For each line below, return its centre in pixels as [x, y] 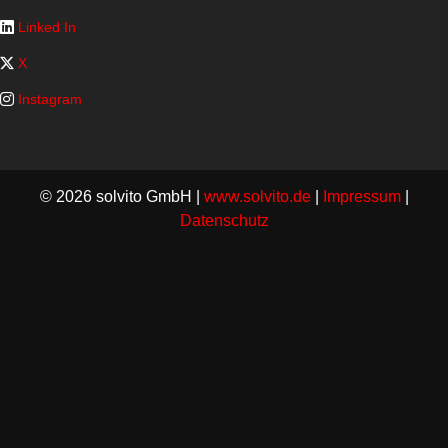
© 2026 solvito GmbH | [121, 196]
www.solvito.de [257, 196]
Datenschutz [224, 220]
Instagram [48, 99]
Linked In [45, 27]
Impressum [361, 196]
